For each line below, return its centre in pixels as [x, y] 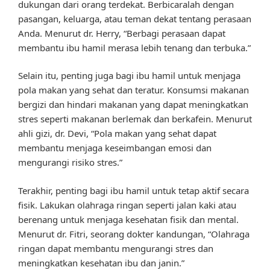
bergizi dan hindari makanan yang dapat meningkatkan [133, 105]
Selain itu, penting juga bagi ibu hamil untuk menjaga [129, 76]
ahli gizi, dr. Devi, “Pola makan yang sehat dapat [117, 133]
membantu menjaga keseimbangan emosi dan [115, 148]
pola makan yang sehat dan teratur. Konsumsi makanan [133, 90]
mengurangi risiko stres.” [70, 162]
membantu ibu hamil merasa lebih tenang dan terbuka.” [134, 47]
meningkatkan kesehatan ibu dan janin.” [101, 262]
